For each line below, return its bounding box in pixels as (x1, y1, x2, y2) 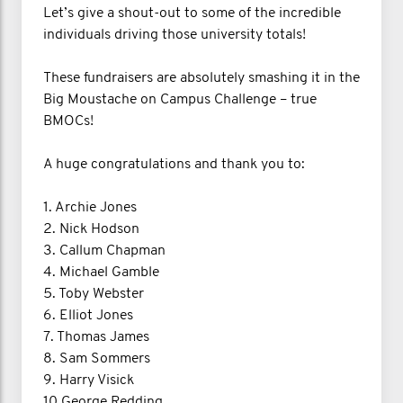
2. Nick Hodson (43, 221, 139, 237)
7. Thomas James (43, 329, 149, 345)
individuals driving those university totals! (43, 27, 306, 42)
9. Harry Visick (43, 372, 134, 388)
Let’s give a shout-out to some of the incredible (43, 5, 341, 21)
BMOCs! (43, 113, 94, 129)
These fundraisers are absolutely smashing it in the (43, 70, 360, 85)
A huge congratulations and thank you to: (43, 157, 305, 172)
